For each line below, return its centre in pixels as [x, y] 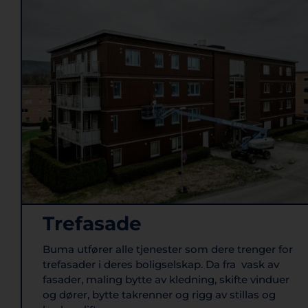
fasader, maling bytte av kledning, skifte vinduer [166, 279]
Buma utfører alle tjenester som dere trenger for [168, 249]
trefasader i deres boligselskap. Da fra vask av [161, 264]
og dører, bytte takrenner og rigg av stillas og [159, 294]
